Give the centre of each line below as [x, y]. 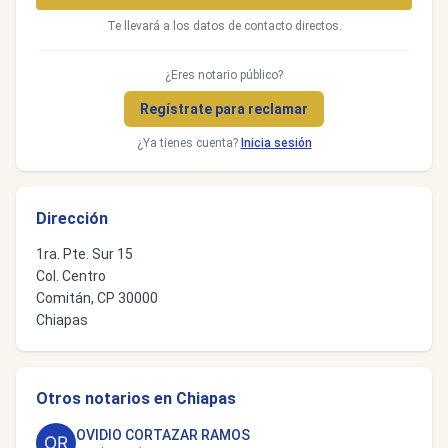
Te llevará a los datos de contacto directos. [224, 26]
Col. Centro [71, 276]
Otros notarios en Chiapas [136, 398]
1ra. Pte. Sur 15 [84, 254]
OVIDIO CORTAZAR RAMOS [163, 435]
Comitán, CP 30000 [97, 298]
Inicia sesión [276, 143]
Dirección [72, 218]
